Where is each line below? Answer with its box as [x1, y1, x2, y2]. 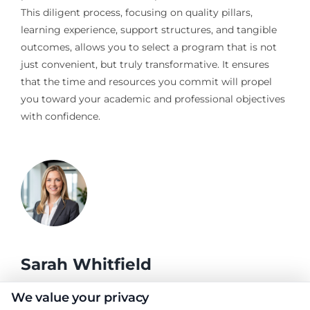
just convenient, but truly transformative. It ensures [20, 57, 269, 71]
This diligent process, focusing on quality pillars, [20, 6, 253, 19]
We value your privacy [11, 290, 149, 305]
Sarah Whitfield [20, 254, 152, 274]
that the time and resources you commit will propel [20, 75, 272, 88]
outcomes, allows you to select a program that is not [20, 40, 277, 53]
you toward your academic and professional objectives [20, 92, 285, 105]
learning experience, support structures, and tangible [20, 23, 277, 36]
